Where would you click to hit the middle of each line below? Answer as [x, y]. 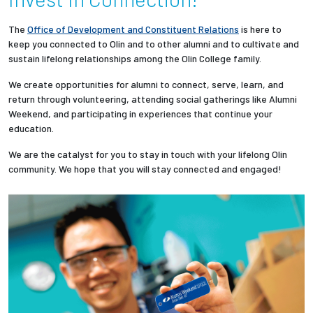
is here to [260, 29]
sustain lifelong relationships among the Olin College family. [135, 58]
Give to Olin [75, 93]
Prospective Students [106, 169]
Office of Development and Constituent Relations [133, 29]
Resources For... [107, 132]
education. [31, 128]
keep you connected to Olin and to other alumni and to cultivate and [154, 43]
